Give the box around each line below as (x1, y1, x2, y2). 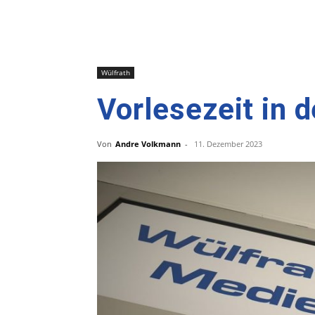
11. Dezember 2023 (194, 139, 262, 149)
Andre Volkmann (115, 139, 181, 149)
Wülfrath (101, 67, 130, 77)
